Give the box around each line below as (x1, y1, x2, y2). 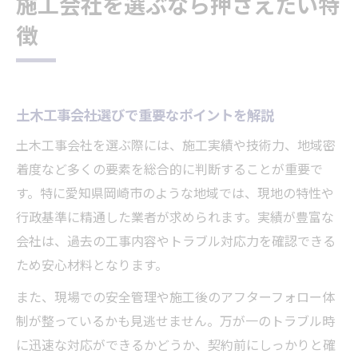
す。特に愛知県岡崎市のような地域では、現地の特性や (16, 184, 334, 206)
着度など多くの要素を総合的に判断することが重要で (16, 160, 323, 182)
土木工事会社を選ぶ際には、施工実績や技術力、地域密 (16, 136, 336, 158)
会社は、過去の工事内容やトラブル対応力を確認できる (16, 232, 336, 254)
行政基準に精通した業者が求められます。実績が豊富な (16, 208, 334, 230)
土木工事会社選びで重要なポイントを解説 (16, 105, 274, 129)
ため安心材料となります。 (16, 256, 168, 278)
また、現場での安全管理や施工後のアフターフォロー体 (16, 288, 335, 310)
